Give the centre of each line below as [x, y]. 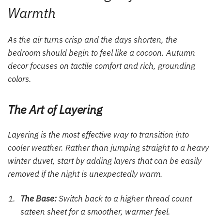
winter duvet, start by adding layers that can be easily [105, 161]
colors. [20, 79]
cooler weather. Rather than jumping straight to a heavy [108, 148]
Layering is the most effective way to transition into [98, 135]
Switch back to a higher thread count [124, 199]
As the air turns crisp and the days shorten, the [93, 40]
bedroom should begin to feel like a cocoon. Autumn [101, 53]
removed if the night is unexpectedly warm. [85, 174]
